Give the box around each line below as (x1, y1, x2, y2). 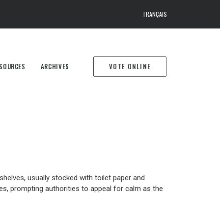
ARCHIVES (40, 61, 69, 71)
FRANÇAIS (143, 10, 167, 18)
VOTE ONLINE (109, 61, 151, 71)
